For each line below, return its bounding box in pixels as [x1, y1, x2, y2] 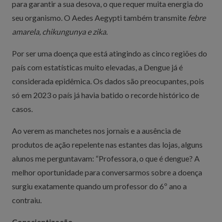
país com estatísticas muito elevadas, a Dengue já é [12, 62, 183, 72]
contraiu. [12, 195, 42, 205]
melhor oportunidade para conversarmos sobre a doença [12, 167, 202, 177]
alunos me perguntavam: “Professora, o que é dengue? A [12, 154, 200, 163]
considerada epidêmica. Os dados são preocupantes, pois [12, 76, 204, 86]
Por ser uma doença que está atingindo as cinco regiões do [12, 49, 207, 58]
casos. [12, 104, 33, 113]
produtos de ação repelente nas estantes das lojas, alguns [12, 140, 203, 149]
